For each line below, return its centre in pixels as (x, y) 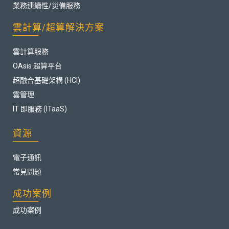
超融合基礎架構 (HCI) (47, 81)
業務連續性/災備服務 (47, 6)
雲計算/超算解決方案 (59, 28)
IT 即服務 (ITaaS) (40, 109)
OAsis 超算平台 (37, 66)
